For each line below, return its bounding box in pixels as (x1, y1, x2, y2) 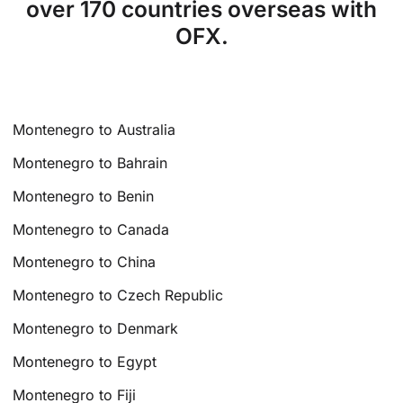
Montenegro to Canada (13, 219, 170, 238)
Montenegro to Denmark (13, 319, 179, 338)
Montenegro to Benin (13, 186, 155, 205)
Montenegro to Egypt (13, 352, 157, 371)
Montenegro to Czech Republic (13, 286, 224, 305)
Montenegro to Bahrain (13, 154, 168, 173)
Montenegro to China (13, 253, 157, 272)
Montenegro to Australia (13, 121, 176, 139)
